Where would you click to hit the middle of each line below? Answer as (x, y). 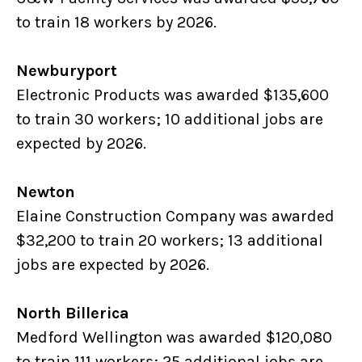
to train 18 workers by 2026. (122, 23)
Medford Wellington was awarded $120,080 (174, 338)
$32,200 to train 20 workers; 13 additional (170, 241)
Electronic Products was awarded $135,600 (173, 95)
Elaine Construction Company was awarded (175, 217)
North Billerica (74, 314)
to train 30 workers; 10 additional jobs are (170, 120)
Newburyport (70, 71)
